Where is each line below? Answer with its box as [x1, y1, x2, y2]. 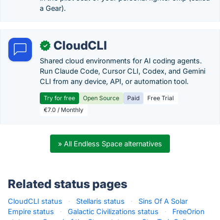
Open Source [83, 94, 119, 102]
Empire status [8, 207, 54, 216]
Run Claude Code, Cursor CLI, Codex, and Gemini [40, 67, 205, 75]
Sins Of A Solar [138, 197, 188, 205]
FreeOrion [172, 207, 204, 216]
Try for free [44, 94, 75, 102]
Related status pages [8, 177, 127, 191]
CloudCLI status [8, 197, 62, 205]
